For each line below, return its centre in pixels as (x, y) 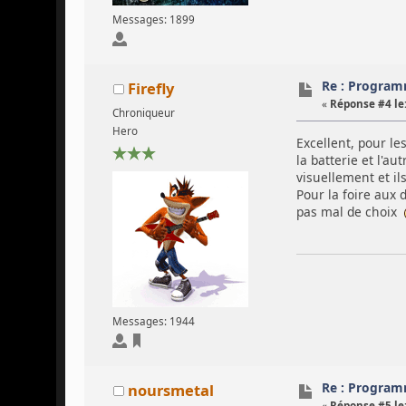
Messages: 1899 (153, 19)
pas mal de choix (350, 211)
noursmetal (170, 390)
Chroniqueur (143, 112)
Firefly (150, 89)
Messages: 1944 (153, 321)
